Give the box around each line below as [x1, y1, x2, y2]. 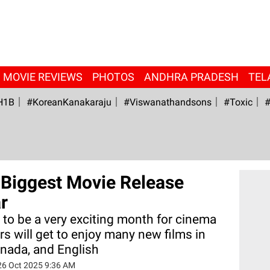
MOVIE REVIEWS [2, 71, 83, 83]
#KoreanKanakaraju [26, 96, 111, 108]
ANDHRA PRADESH [143, 71, 239, 83]
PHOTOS [92, 71, 134, 83]
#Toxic [223, 96, 253, 108]
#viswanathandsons [123, 96, 212, 108]
